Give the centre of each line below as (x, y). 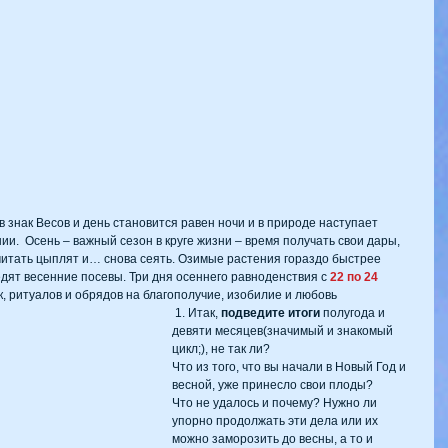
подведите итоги (270, 312)
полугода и (354, 312)
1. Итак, (198, 312)
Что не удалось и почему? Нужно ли (276, 402)
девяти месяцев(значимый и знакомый (284, 330)
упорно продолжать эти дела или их (276, 420)
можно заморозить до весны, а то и (274, 438)
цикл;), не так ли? (221, 348)
